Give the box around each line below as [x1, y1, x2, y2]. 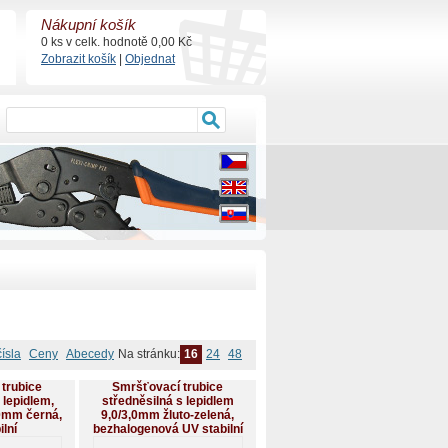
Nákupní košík [41, 17, 136, 33]
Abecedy [66, 347, 114, 362]
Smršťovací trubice [112, 380, 223, 395]
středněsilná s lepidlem [101, 394, 234, 409]
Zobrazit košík [41, 52, 116, 66]
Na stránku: [118, 347, 180, 362]
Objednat [125, 52, 175, 66]
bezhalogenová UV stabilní [92, 422, 243, 437]
